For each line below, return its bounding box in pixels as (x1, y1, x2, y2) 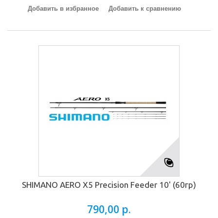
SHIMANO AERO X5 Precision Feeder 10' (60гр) (22, 180, 196, 189)
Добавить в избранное (27, 5, 99, 12)
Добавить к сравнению (108, 5, 181, 12)
